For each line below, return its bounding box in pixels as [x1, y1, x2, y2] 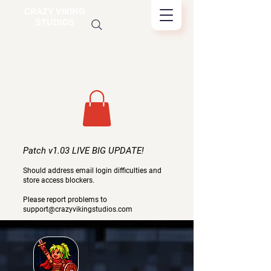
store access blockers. [23, 175, 94, 184]
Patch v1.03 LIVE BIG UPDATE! [23, 145, 144, 156]
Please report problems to [23, 195, 107, 204]
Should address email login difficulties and [23, 166, 162, 175]
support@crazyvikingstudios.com [23, 204, 132, 214]
